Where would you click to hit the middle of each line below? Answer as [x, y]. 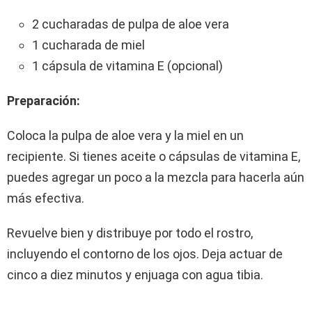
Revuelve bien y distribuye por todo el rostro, [130, 233]
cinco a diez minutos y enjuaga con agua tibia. [135, 275]
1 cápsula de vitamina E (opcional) [127, 66]
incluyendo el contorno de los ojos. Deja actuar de [145, 254]
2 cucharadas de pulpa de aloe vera [131, 24]
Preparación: [44, 101]
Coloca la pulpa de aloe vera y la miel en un [125, 136]
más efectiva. [46, 198]
